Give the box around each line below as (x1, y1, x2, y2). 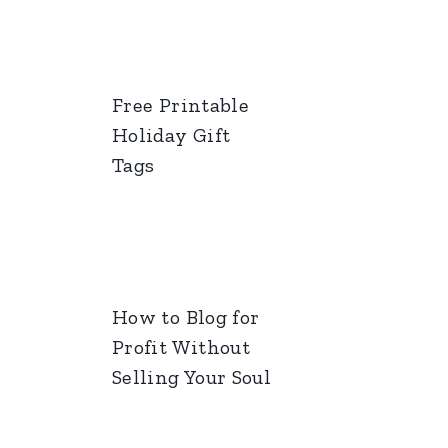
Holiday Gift (112, 122, 231, 147)
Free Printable (112, 92, 250, 117)
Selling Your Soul (112, 364, 272, 389)
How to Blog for (112, 304, 260, 329)
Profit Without (112, 334, 251, 359)
